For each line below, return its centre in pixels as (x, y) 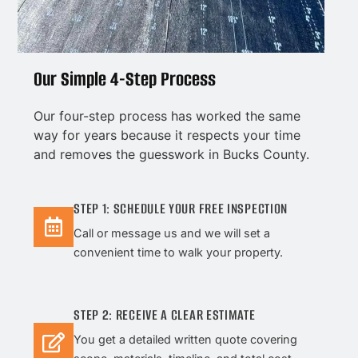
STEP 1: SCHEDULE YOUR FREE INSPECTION (181, 208)
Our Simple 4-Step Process (125, 80)
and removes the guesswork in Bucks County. (172, 155)
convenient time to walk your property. (179, 252)
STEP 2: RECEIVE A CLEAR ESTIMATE (165, 314)
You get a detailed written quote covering (186, 339)
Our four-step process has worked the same (167, 116)
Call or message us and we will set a (172, 233)
